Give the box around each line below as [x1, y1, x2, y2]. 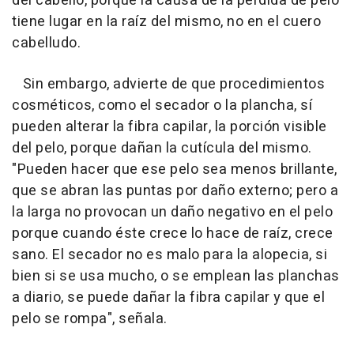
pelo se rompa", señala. [12, 308, 168, 330]
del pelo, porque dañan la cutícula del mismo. [12, 137, 312, 160]
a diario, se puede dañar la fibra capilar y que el [12, 287, 325, 309]
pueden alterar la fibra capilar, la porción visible [12, 116, 327, 138]
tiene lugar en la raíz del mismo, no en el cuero [12, 11, 321, 33]
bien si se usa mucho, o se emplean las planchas [12, 265, 340, 288]
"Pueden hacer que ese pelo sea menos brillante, [12, 159, 337, 181]
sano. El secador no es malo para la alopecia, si [12, 244, 327, 266]
